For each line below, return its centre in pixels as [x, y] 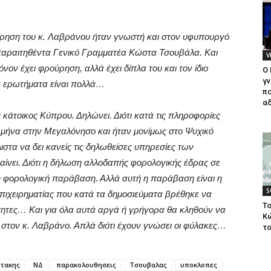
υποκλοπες [199, 265]
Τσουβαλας [148, 265]
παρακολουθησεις [86, 265]
